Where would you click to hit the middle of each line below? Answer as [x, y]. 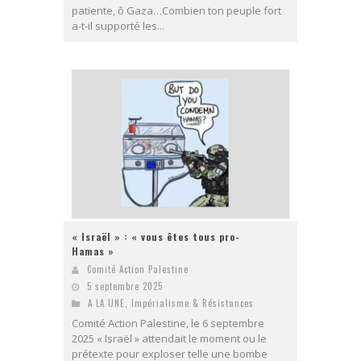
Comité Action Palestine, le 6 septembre [168, 324]
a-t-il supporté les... [118, 25]
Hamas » [93, 251]
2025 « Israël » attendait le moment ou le [169, 339]
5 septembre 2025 [125, 286]
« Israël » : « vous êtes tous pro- [156, 237]
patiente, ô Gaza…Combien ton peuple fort [176, 10]
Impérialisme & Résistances [193, 303]
